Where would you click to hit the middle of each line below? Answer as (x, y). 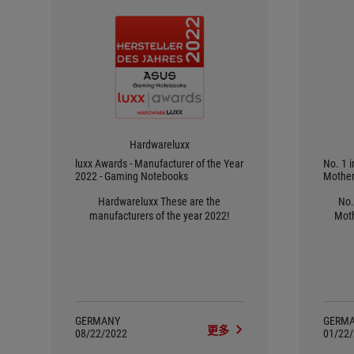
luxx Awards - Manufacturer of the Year (159, 164)
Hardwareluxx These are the (130, 201)
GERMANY (98, 321)
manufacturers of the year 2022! (160, 216)
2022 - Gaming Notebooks (132, 176)
